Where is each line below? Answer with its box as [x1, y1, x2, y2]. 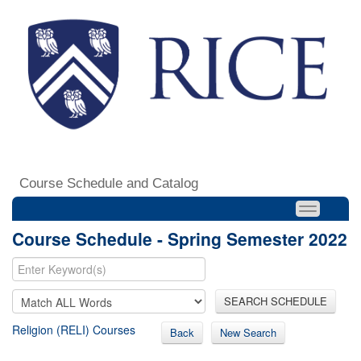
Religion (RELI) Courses [12, 321, 135, 338]
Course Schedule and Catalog [19, 175, 198, 191]
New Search [220, 324, 276, 340]
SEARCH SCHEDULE [224, 293, 327, 309]
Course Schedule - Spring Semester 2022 [12, 226, 347, 251]
